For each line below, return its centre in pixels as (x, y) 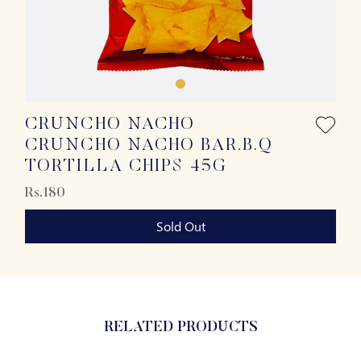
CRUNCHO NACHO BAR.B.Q (149, 146)
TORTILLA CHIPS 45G (126, 167)
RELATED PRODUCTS (180, 328)
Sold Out (180, 226)
